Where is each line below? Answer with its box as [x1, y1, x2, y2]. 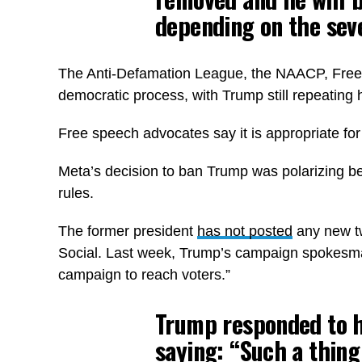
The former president [58, 223, 197, 239]
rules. [58, 185, 94, 201]
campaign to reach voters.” [58, 267, 230, 283]
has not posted [197, 223, 293, 239]
